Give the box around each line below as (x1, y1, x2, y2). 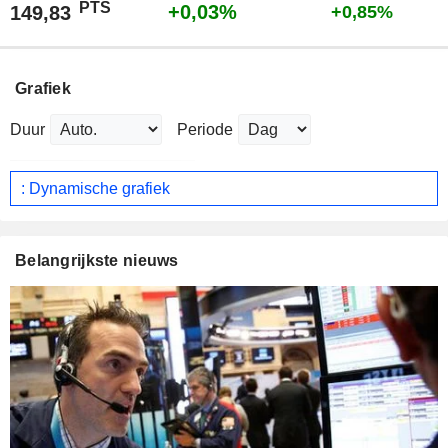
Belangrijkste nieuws (15, 252, 179, 270)
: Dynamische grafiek (21, 179, 170, 197)
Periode (177, 121, 233, 139)
